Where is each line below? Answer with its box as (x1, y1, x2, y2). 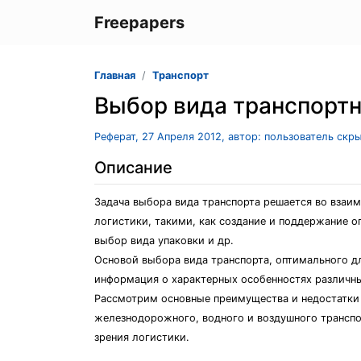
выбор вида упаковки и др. (94, 234, 234, 247)
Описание (94, 158, 172, 177)
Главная (94, 69, 135, 81)
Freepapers (94, 13, 185, 32)
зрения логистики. (94, 331, 189, 343)
